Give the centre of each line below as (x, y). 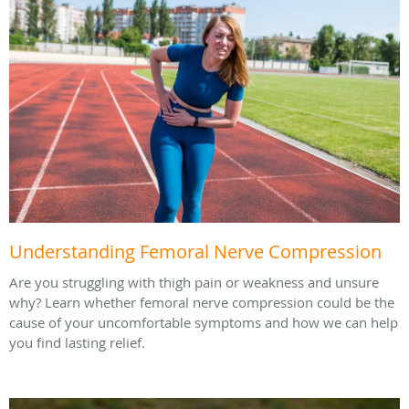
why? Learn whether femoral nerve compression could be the (202, 303)
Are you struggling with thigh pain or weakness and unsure (194, 283)
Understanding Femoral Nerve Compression (195, 252)
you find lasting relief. (79, 343)
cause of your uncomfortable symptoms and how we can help (204, 323)
